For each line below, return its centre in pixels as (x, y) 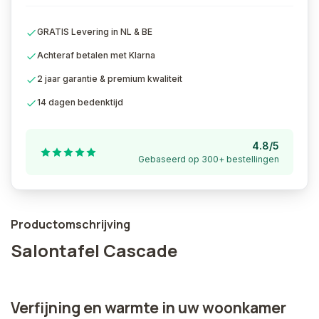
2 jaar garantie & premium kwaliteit (110, 79)
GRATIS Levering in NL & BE (95, 32)
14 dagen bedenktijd (80, 102)
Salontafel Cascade (94, 250)
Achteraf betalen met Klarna (96, 55)
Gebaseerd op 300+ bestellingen (209, 159)
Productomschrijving (70, 224)
